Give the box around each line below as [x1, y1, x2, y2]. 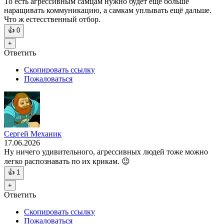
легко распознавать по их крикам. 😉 [4, 157, 130, 166]
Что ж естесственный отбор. [4, 15, 100, 24]
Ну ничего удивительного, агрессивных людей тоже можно [4, 147, 208, 156]
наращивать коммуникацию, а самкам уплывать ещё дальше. [4, 6, 211, 15]
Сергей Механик [4, 129, 61, 138]
